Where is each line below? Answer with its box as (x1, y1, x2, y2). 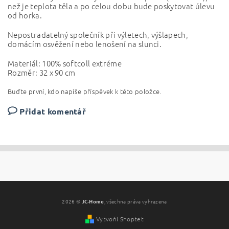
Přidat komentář (19, 106, 86, 117)
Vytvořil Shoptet (96, 215, 144, 223)
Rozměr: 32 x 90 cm (8, 67, 76, 78)
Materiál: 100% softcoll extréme (8, 58, 122, 68)
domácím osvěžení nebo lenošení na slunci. (8, 38, 162, 49)
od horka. (8, 10, 42, 20)
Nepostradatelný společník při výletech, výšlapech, (8, 29, 189, 40)
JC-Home (81, 197, 104, 205)
